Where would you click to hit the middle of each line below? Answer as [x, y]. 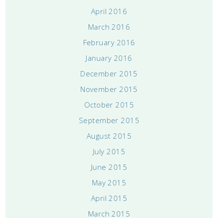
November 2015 [109, 89]
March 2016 [109, 27]
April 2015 [109, 198]
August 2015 [109, 136]
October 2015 [109, 104]
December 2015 [109, 73]
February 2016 [109, 42]
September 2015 [109, 120]
